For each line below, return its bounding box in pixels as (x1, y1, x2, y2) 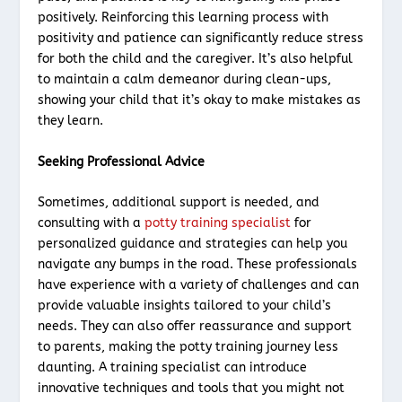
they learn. (38, 113, 104, 129)
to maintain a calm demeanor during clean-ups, (38, 72, 332, 88)
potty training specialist (144, 214, 292, 231)
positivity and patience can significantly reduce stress (38, 31, 364, 47)
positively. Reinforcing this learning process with (38, 10, 329, 26)
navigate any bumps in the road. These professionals (38, 256, 358, 272)
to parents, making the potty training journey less (38, 338, 339, 354)
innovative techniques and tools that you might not (38, 380, 345, 396)
